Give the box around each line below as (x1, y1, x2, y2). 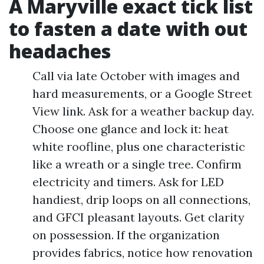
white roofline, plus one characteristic (32, 139, 245, 154)
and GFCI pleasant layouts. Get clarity (32, 210, 245, 225)
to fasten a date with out (9, 16, 247, 42)
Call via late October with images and (32, 68, 240, 84)
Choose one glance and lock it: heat (32, 121, 229, 137)
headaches (9, 38, 111, 64)
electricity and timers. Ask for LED (32, 174, 224, 190)
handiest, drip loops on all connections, (32, 192, 250, 207)
